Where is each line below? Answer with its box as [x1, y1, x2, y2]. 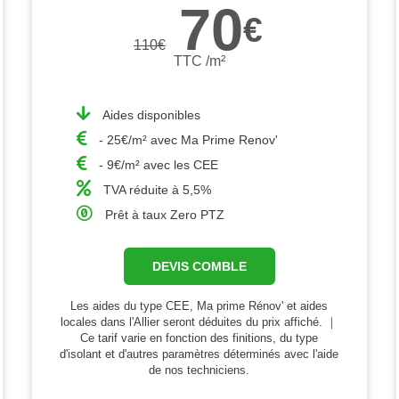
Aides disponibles [102, 107, 200, 122]
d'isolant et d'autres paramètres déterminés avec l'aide [60, 346, 339, 361]
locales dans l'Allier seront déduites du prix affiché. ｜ [61, 314, 338, 329]
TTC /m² [173, 53, 225, 69]
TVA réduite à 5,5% [102, 182, 211, 197]
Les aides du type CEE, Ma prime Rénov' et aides [70, 298, 329, 313]
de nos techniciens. [149, 362, 250, 377]
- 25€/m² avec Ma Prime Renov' [98, 132, 278, 147]
